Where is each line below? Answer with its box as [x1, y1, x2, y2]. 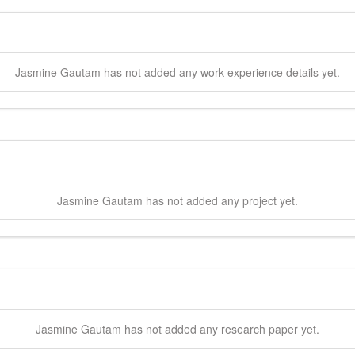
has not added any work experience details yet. [101, 63, 340, 80]
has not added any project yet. [143, 192, 298, 208]
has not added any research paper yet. [121, 320, 319, 337]
